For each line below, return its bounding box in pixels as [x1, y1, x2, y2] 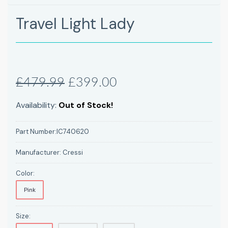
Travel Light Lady [16, 13, 135, 34]
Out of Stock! [59, 99, 113, 110]
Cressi [63, 148, 83, 157]
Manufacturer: [16, 148, 63, 157]
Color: [16, 168, 35, 178]
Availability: [16, 99, 59, 110]
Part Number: [16, 127, 56, 136]
